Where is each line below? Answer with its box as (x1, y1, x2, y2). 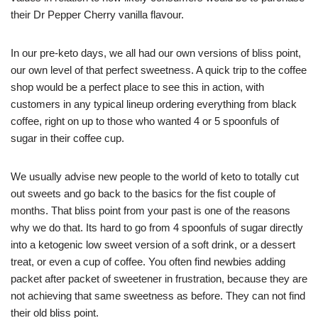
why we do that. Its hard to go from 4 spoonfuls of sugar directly (11, 221, 303, 234)
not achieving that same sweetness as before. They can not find (11, 290, 305, 302)
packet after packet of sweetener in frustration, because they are (11, 273, 307, 285)
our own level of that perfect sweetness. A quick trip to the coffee (11, 64, 307, 76)
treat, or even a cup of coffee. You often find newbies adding (11, 256, 285, 268)
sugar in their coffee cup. (11, 132, 124, 144)
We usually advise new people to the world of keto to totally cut (11, 170, 299, 182)
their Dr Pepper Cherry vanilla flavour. (11, 9, 184, 21)
